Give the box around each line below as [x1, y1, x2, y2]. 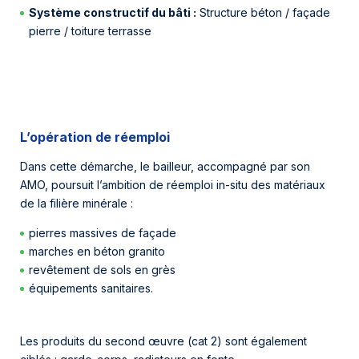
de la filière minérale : [20, 196, 133, 211]
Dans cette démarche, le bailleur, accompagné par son [20, 159, 310, 174]
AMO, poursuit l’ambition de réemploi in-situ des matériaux [20, 178, 325, 192]
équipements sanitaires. [29, 281, 154, 296]
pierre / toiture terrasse [29, 24, 152, 38]
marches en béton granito [29, 244, 166, 259]
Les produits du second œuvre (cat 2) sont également [20, 333, 307, 348]
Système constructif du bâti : [29, 6, 197, 20]
